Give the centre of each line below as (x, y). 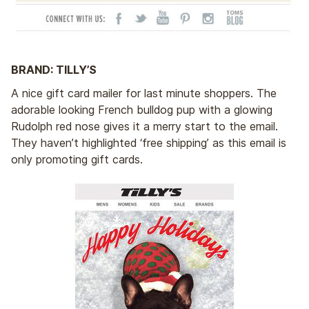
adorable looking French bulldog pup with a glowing (142, 110)
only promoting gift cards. (77, 160)
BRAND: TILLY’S (54, 69)
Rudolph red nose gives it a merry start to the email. (144, 127)
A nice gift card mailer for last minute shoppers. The (144, 93)
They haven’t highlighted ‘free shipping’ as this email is (149, 143)
